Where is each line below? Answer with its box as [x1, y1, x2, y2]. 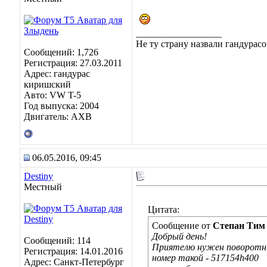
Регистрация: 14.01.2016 [24, 246, 123, 256]
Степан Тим [213, 221, 265, 231]
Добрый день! [152, 231, 207, 241]
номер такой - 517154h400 [152, 253, 259, 263]
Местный [24, 182, 62, 192]
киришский [24, 79, 71, 89]
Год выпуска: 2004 [24, 101, 99, 111]
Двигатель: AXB [24, 111, 92, 122]
